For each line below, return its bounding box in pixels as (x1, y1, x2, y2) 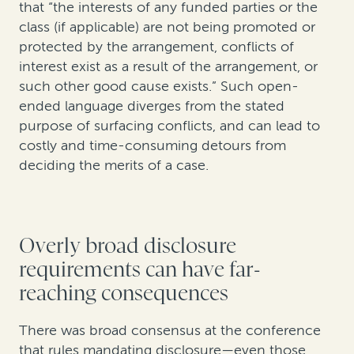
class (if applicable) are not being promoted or (19, 18, 315, 36)
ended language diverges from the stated (19, 97, 284, 115)
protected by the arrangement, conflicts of (19, 38, 294, 56)
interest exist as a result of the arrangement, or (19, 58, 318, 76)
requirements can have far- (19, 258, 260, 283)
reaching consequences (19, 281, 228, 307)
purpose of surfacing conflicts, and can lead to (19, 117, 320, 135)
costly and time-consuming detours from (19, 137, 286, 155)
